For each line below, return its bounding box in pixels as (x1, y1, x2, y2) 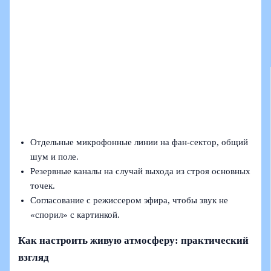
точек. (30, 180, 56, 191)
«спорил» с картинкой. (30, 209, 120, 220)
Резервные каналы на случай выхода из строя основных (30, 166, 251, 176)
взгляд (18, 251, 50, 263)
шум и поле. (30, 151, 79, 162)
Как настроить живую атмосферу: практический (18, 234, 249, 246)
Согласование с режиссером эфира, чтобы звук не (30, 195, 229, 205)
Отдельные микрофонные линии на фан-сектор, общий (30, 137, 249, 147)
